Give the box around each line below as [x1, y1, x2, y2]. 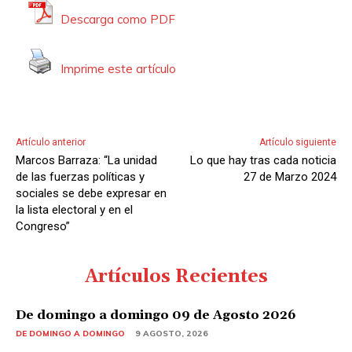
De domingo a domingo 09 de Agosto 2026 [16, 306, 296, 323]
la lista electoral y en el [16, 202, 133, 217]
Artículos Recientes [84, 265, 268, 288]
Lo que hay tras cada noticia [189, 152, 336, 167]
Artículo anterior [16, 136, 86, 148]
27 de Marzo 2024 [243, 169, 336, 184]
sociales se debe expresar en [16, 185, 167, 200]
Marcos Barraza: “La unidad [16, 152, 157, 167]
